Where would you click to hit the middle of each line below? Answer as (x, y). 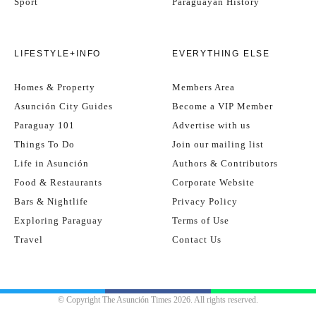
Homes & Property (55, 87)
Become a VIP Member (223, 107)
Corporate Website (213, 183)
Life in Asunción (51, 164)
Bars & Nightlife (51, 202)
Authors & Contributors (225, 164)
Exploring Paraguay (59, 221)
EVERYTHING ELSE (221, 54)
